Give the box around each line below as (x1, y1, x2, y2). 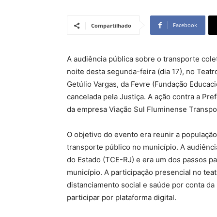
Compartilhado (91, 22, 131, 29)
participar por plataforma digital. (67, 193, 176, 202)
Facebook (173, 21, 197, 29)
